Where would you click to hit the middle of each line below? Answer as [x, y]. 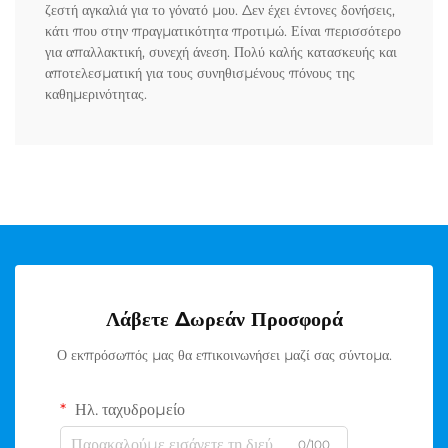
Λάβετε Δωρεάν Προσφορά [224, 319]
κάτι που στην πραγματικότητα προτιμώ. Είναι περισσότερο [223, 31]
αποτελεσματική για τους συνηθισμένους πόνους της [200, 73]
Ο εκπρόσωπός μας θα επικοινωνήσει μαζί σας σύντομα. [224, 355]
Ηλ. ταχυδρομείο [128, 410]
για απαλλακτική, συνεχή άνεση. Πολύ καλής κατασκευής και [221, 52]
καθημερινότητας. [96, 94]
